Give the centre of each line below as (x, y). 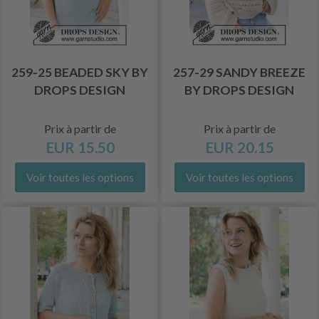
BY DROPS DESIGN (239, 90)
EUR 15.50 (80, 147)
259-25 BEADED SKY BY (80, 72)
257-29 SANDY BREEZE (239, 72)
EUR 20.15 (239, 147)
